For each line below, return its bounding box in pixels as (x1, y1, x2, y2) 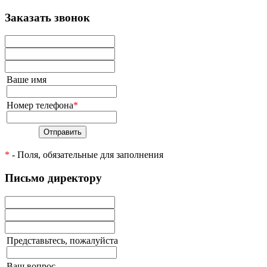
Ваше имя (7, 74, 46, 85)
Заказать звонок (5, 11, 90, 24)
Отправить (43, 128, 82, 137)
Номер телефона (7, 100, 73, 111)
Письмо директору (5, 172, 102, 185)
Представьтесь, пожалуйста (7, 235, 118, 246)
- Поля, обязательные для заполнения (10, 150, 163, 160)
